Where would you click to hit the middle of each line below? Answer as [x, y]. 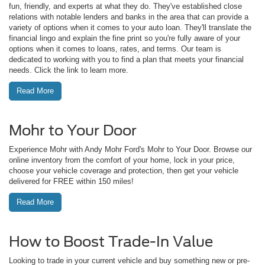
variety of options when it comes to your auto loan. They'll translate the [130, 27]
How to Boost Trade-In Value [111, 241]
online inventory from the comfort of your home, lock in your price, [122, 160]
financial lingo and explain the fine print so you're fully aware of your [125, 38]
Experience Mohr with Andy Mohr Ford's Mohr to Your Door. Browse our [130, 149]
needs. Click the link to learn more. [69, 70]
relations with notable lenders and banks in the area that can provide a [129, 17]
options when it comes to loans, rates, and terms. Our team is [115, 49]
